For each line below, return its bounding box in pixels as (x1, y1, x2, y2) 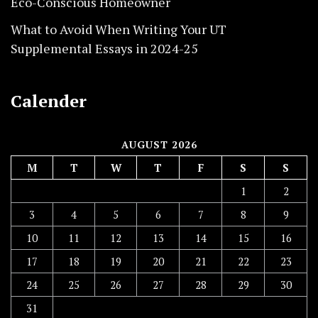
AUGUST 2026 (121, 138, 197, 152)
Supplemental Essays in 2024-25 (11, 40, 198, 57)
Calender (11, 89, 87, 113)
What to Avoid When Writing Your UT (11, 21, 226, 38)
